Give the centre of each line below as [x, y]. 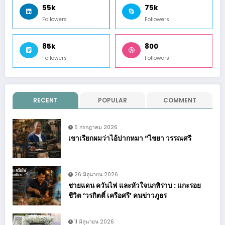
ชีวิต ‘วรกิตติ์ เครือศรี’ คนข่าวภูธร [118, 195]
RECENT [45, 100]
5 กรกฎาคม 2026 [96, 127]
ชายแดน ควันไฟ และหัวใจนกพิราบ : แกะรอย [135, 185]
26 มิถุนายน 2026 [96, 174]
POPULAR [112, 100]
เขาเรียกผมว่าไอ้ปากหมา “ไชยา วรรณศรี [130, 138]
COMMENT [180, 100]
